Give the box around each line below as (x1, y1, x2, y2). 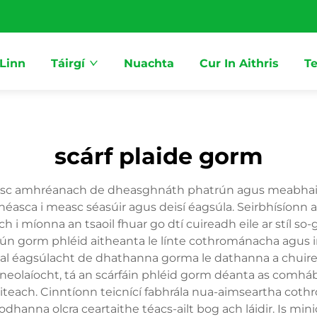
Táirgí (51, 57, 85, 70)
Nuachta (124, 57, 174, 70)
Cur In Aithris (200, 57, 279, 70)
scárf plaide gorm (54, 142, 263, 170)
